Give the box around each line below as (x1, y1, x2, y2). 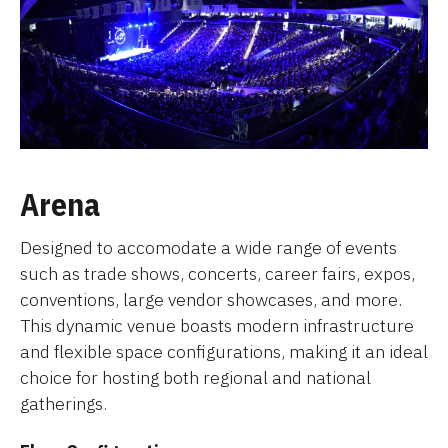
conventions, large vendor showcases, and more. (20, 287, 402, 311)
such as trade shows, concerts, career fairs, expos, (20, 261, 415, 285)
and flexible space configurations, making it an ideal (20, 339, 428, 363)
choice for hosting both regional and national (20, 365, 371, 389)
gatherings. (20, 391, 107, 415)
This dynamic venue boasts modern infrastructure (20, 313, 414, 337)
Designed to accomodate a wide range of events (20, 235, 397, 259)
